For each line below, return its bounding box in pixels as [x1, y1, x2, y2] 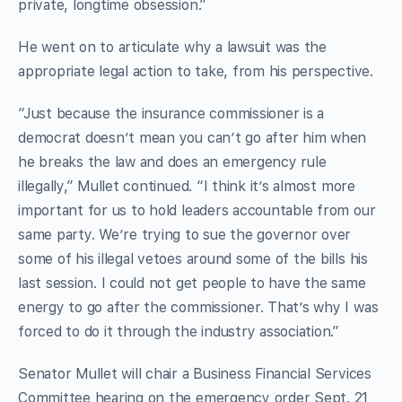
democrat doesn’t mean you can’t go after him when [18, 128, 367, 146]
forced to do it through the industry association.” [18, 322, 340, 340]
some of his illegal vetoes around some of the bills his [18, 249, 368, 267]
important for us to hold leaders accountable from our [18, 201, 376, 219]
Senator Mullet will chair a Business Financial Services [18, 364, 371, 382]
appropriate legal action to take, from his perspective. [18, 62, 373, 80]
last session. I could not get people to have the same [18, 274, 366, 292]
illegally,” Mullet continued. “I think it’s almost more [18, 177, 355, 195]
